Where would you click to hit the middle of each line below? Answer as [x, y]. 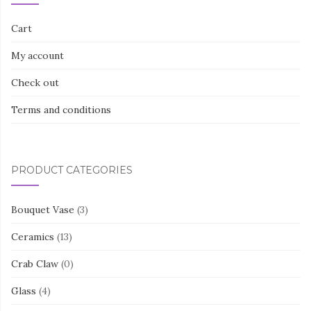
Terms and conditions [61, 109]
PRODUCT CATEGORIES [72, 170]
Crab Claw [35, 263]
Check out [35, 82]
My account [37, 55]
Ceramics [33, 236]
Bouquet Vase [43, 209]
